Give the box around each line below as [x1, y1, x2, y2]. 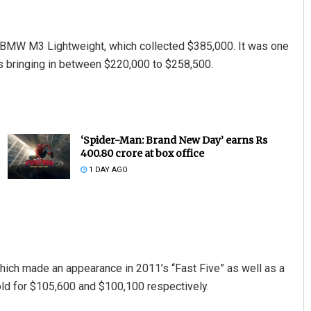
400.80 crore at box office [80, 147, 204, 160]
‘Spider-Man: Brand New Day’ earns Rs [80, 134, 267, 147]
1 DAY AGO [86, 165, 128, 175]
